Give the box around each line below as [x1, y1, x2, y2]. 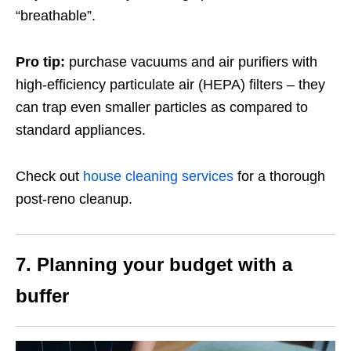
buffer [16, 284, 69, 306]
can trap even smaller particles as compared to [16, 99, 308, 115]
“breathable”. [16, 7, 100, 24]
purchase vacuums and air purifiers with [69, 53, 317, 70]
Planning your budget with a [37, 253, 292, 275]
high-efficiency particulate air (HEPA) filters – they [16, 76, 325, 92]
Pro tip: [16, 53, 69, 70]
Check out [16, 168, 83, 184]
